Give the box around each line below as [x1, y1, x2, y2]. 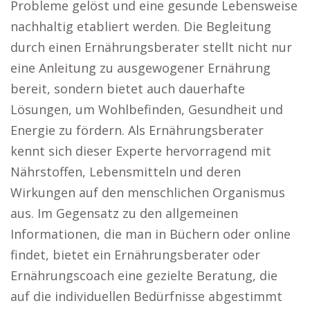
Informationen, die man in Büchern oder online [10, 226, 291, 242]
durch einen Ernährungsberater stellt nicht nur [10, 39, 292, 55]
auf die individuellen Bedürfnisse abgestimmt [10, 288, 282, 304]
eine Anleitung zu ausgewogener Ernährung [10, 60, 271, 76]
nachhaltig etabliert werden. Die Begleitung [10, 18, 271, 35]
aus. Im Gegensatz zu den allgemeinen [10, 205, 238, 221]
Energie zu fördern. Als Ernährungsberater [10, 122, 264, 138]
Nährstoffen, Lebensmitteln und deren [10, 163, 241, 180]
